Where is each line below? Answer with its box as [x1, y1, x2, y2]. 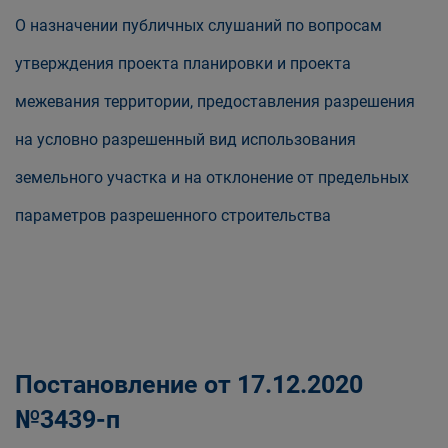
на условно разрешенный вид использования [15, 130, 356, 149]
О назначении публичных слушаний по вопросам [15, 16, 382, 35]
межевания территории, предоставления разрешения [15, 92, 415, 111]
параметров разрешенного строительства [15, 206, 331, 225]
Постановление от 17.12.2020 [15, 370, 363, 399]
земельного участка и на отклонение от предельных [15, 168, 409, 187]
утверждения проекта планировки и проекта [15, 54, 351, 73]
